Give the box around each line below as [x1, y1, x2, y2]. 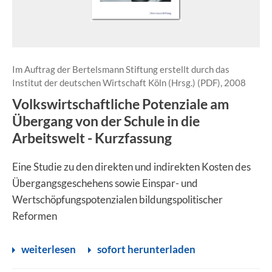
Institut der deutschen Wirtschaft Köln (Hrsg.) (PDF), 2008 [12, 77, 246, 88]
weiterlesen [21, 243, 76, 256]
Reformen [12, 209, 57, 222]
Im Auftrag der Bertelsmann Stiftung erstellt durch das [12, 64, 229, 75]
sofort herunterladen [97, 243, 195, 256]
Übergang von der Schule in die [12, 112, 200, 129]
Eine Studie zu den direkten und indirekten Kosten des [12, 160, 251, 173]
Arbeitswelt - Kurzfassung [12, 129, 172, 146]
